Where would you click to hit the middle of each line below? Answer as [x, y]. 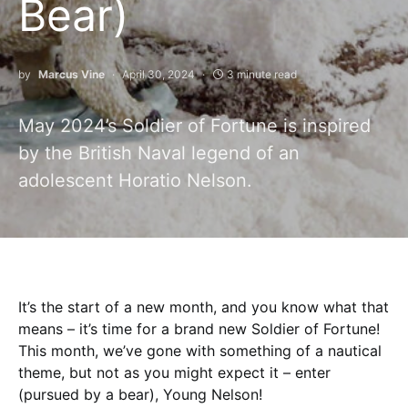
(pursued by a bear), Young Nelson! [140, 394]
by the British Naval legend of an [159, 153]
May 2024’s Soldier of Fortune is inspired [194, 126]
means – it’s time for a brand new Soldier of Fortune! [199, 329]
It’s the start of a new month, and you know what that [204, 307]
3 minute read [262, 74]
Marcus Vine [71, 74]
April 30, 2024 [158, 74]
